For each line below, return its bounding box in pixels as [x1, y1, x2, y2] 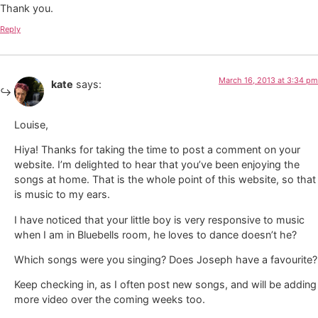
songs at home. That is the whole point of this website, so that [14, 173, 316, 186]
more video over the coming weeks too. [14, 293, 205, 306]
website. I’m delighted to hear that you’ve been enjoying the [14, 158, 300, 171]
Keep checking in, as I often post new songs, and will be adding [14, 278, 317, 291]
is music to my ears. [14, 188, 110, 201]
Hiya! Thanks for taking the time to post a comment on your [14, 143, 300, 156]
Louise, [14, 118, 48, 131]
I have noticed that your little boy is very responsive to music [14, 213, 305, 226]
